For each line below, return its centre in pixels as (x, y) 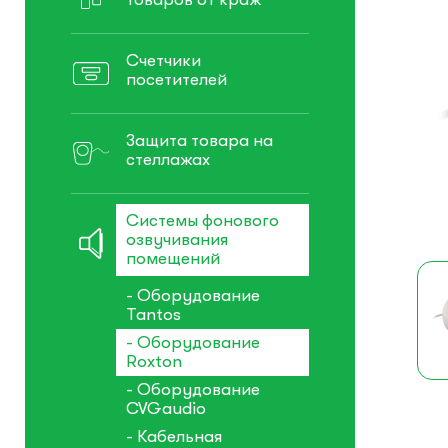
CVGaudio (166, 409)
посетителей (176, 80)
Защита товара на (199, 141)
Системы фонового (202, 221)
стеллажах (168, 160)
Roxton (154, 362)
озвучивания (177, 240)
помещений (173, 259)
